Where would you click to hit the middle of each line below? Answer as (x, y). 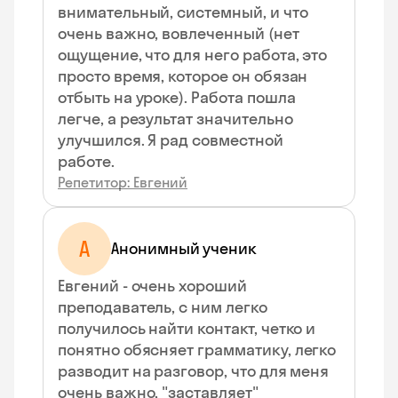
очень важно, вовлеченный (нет (179, 33)
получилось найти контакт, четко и (187, 328)
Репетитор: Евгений (123, 182)
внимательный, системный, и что (183, 12)
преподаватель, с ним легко (163, 307)
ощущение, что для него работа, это (193, 55)
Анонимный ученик (184, 248)
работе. (86, 161)
